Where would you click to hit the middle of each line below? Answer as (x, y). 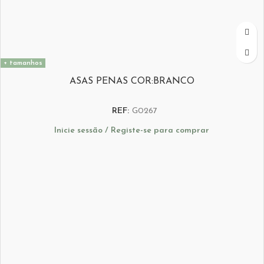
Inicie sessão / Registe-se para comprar (132, 130)
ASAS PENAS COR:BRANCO (132, 82)
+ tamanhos (23, 63)
